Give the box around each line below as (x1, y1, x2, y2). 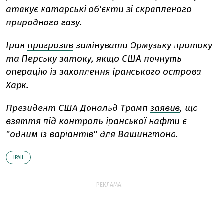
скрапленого (135, 3, 192, 15)
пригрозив (27, 40, 73, 51)
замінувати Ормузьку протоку (73, 40, 212, 51)
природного (6, 17, 59, 28)
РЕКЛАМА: (96, 181, 123, 189)
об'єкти (88, 3, 124, 15)
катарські (41, 3, 86, 15)
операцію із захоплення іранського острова (6, 66, 201, 78)
